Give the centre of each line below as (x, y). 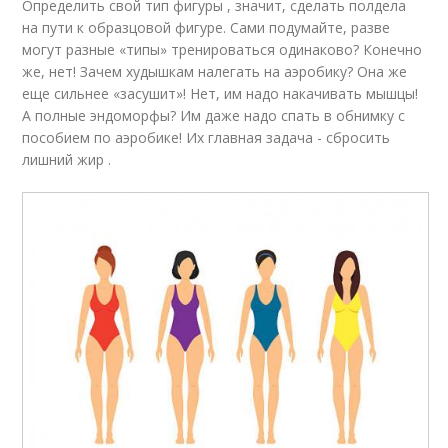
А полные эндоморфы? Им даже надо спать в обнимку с (214, 116)
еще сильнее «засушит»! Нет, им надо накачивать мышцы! (220, 94)
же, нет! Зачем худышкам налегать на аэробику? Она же (215, 72)
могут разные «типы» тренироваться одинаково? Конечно (222, 50)
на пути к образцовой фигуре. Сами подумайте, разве (206, 28)
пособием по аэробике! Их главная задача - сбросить (206, 138)
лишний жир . (67, 160)
